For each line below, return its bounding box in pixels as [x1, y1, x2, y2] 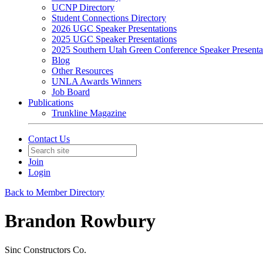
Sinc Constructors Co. [5, 244, 86, 255]
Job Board [52, 87, 90, 97]
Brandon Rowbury [5, 210, 156, 232]
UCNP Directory [52, 2, 114, 12]
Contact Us [28, 134, 70, 144]
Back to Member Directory [5, 187, 104, 197]
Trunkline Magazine [52, 108, 126, 118]
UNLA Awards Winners [52, 76, 141, 86]
